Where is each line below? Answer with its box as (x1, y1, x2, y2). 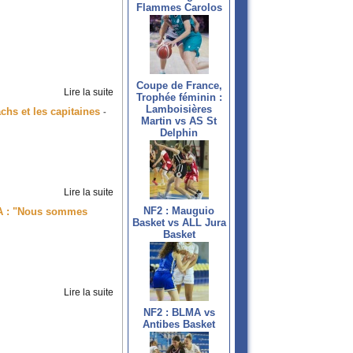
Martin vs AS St (141, 115, 217, 128)
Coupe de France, (136, 80, 222, 92)
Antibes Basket (143, 318, 215, 331)
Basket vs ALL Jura (132, 217, 226, 229)
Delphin (160, 127, 198, 139)
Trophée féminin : (136, 91, 222, 104)
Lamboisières (146, 103, 212, 116)
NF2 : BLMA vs (143, 307, 215, 319)
